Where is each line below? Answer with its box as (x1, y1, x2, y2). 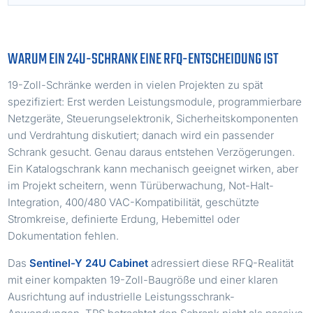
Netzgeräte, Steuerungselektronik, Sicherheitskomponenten (8, 111, 299, 125)
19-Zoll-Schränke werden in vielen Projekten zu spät (8, 78, 263, 92)
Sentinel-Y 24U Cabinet (29, 256, 149, 270)
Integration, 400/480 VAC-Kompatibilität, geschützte (8, 195, 260, 209)
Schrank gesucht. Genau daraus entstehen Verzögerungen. (8, 145, 296, 159)
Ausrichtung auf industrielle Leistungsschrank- (8, 289, 235, 303)
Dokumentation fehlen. (8, 228, 119, 242)
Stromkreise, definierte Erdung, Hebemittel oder (8, 212, 240, 226)
